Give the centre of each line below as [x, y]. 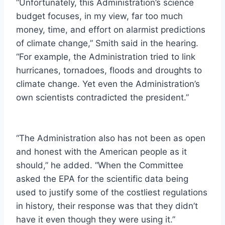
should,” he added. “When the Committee [100, 165]
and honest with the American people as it [101, 151]
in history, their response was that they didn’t [107, 206]
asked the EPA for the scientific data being [102, 179]
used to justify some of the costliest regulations [112, 192]
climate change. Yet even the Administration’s [108, 84]
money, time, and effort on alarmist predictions [111, 29]
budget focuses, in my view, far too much [99, 16]
